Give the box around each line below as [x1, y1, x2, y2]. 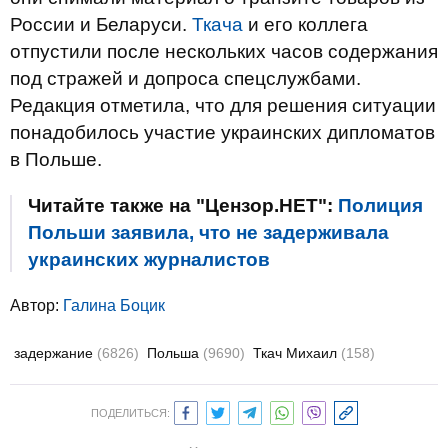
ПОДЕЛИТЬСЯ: [90, 407, 170, 419]
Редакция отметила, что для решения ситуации [10, 95, 436, 116]
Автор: [10, 297, 63, 314]
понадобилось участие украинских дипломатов [10, 122, 435, 143]
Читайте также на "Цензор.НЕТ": [28, 195, 338, 216]
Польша [147, 345, 203, 361]
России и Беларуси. [10, 14, 187, 35]
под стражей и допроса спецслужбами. [10, 68, 361, 89]
